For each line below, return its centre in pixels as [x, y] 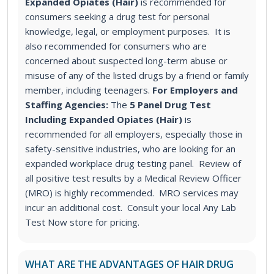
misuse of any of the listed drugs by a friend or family [137, 76]
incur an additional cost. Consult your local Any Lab [131, 208]
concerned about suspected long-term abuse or [126, 61]
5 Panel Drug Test [170, 105]
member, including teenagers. [87, 90]
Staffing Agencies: [67, 105]
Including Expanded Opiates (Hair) [105, 120]
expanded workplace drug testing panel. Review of [133, 164]
